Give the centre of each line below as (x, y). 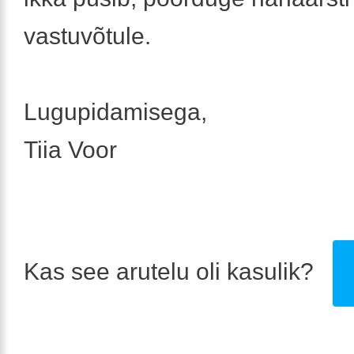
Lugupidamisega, (115, 112)
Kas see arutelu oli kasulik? (172, 272)
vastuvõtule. (87, 36)
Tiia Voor (70, 150)
